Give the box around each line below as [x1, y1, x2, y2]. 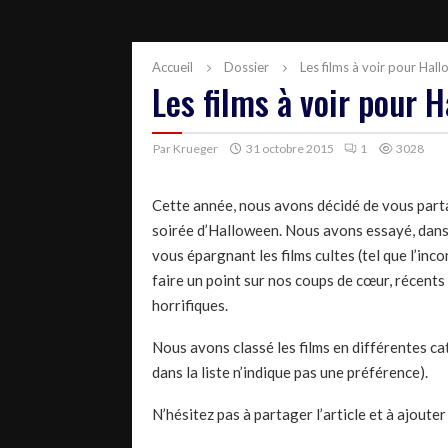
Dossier [224, 58, 269, 75]
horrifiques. [152, 295, 228, 314]
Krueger [173, 140, 218, 156]
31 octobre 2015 [246, 140, 334, 156]
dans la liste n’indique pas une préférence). [152, 362, 428, 381]
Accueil [152, 58, 193, 75]
